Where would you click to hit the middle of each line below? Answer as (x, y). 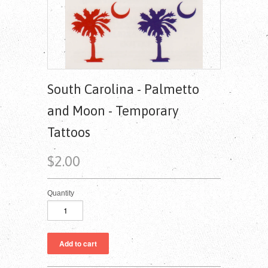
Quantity (61, 193)
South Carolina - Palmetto (123, 89)
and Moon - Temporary (113, 110)
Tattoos (69, 132)
